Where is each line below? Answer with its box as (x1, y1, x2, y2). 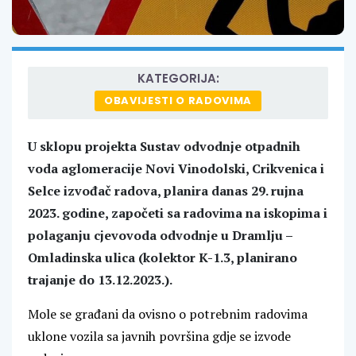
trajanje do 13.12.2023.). (28, 271, 172, 289)
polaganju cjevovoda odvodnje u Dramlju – (28, 226, 292, 245)
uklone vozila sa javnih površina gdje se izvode (28, 327, 291, 346)
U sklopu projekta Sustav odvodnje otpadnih (28, 137, 300, 156)
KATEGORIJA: (137, 70, 219, 87)
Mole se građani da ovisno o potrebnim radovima (28, 305, 308, 323)
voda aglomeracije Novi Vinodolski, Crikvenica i (28, 160, 324, 178)
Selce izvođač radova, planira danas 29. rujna (28, 182, 304, 200)
